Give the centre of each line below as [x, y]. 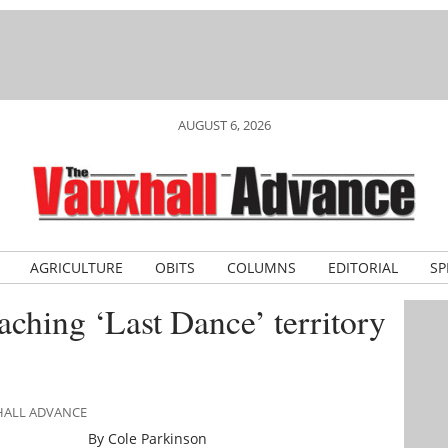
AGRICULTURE [76, 267]
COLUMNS [261, 267]
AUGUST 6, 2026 [224, 125]
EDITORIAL [362, 267]
